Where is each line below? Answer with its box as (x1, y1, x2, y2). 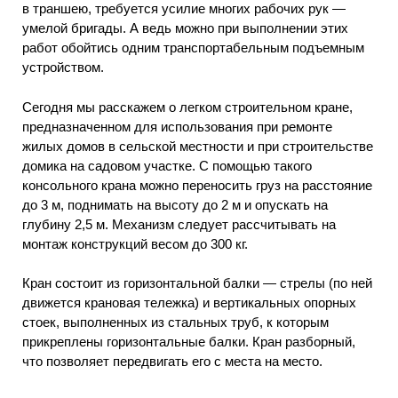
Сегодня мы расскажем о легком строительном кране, (22, 99, 353, 115)
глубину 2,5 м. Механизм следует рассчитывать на (22, 216, 336, 232)
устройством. (22, 60, 104, 76)
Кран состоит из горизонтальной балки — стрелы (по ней (22, 275, 372, 291)
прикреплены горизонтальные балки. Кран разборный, (22, 334, 355, 350)
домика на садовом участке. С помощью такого (22, 157, 312, 173)
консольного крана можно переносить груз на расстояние (22, 177, 372, 193)
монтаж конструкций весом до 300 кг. (22, 235, 248, 251)
